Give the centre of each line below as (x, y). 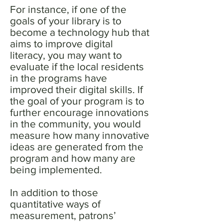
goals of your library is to (66, 21)
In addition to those (54, 192)
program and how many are (73, 158)
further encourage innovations (79, 112)
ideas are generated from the (77, 147)
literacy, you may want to (66, 55)
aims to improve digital (61, 44)
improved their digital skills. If (76, 89)
